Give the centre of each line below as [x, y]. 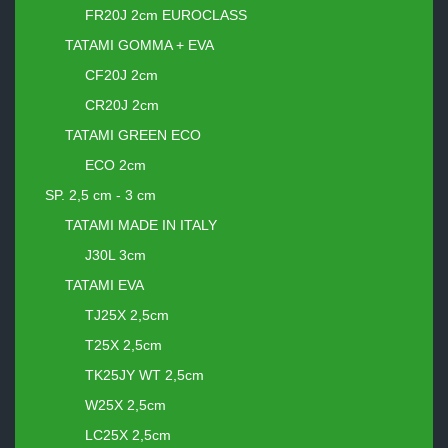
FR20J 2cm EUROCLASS [166, 15]
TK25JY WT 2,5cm [144, 375]
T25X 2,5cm [123, 345]
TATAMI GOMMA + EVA [139, 45]
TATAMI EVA [104, 285]
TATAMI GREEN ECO [133, 135]
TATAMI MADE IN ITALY [141, 225]
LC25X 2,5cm [128, 435]
